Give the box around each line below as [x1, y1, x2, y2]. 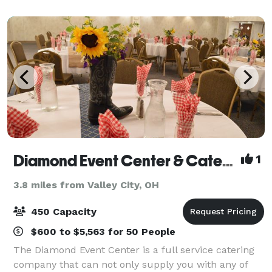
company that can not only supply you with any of [13, 258, 248, 270]
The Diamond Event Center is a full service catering [13, 243, 254, 256]
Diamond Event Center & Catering [222, 151, 233, 170]
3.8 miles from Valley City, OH [13, 178, 159, 191]
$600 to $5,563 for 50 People [28, 225, 175, 237]
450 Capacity [28, 205, 97, 217]
